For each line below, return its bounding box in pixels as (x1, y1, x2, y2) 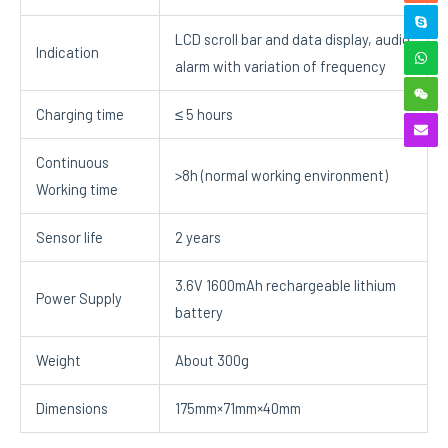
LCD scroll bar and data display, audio (174, 29, 410, 48)
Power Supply (35, 288, 122, 307)
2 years (174, 227, 221, 246)
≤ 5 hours (174, 104, 233, 123)
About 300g (174, 350, 249, 369)
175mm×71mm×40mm (174, 398, 301, 417)
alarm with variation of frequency (174, 56, 386, 75)
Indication (35, 42, 99, 61)
